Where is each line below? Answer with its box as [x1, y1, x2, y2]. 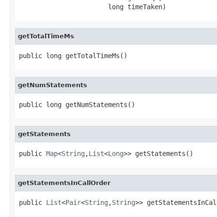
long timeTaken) [19, 2, 166, 11]
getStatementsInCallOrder [18, 179, 110, 186]
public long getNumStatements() [19, 100, 135, 108]
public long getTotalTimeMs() [19, 51, 127, 60]
